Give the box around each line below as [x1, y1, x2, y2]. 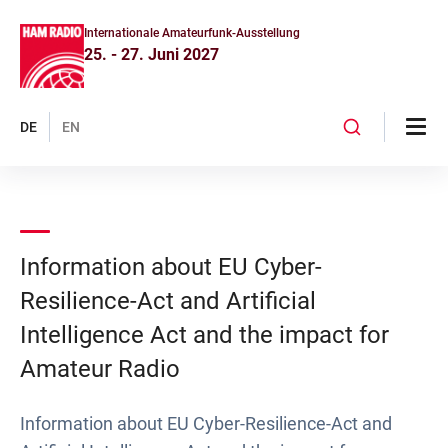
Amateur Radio [20, 355, 180, 383]
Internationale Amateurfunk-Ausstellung [84, 26, 300, 40]
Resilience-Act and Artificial [20, 287, 316, 315]
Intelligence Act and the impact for [20, 321, 389, 349]
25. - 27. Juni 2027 [84, 45, 219, 64]
